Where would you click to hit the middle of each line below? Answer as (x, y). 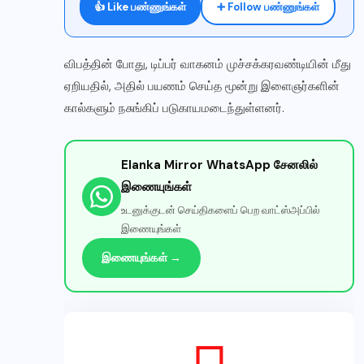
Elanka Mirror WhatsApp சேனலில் (219, 165)
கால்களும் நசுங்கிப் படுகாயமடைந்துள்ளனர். (174, 108)
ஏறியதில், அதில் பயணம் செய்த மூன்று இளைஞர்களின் (202, 87)
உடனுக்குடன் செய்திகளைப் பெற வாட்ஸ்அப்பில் (221, 210)
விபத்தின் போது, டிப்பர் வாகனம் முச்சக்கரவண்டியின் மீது (208, 65)
